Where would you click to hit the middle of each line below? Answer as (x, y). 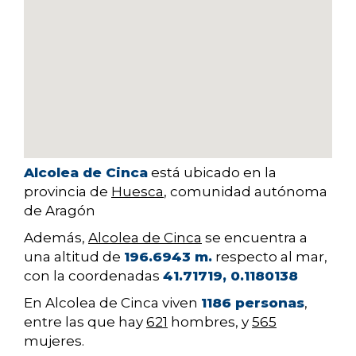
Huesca (137, 192)
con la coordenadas (93, 276)
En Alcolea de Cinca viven (112, 303)
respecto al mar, (270, 257)
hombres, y (210, 322)
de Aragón (60, 211)
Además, (56, 238)
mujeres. (54, 341)
